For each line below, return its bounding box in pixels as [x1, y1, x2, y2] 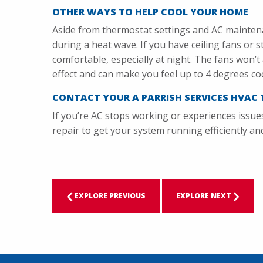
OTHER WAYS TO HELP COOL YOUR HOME [52, 5, 248, 19]
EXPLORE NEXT [176, 191, 233, 201]
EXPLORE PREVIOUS [73, 191, 146, 201]
